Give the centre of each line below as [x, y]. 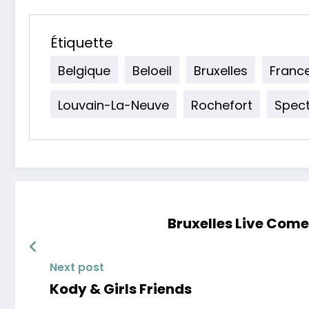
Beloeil [152, 70]
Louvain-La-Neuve [113, 105]
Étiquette [82, 43]
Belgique [84, 70]
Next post [77, 268]
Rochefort [222, 105]
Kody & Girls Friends [121, 289]
